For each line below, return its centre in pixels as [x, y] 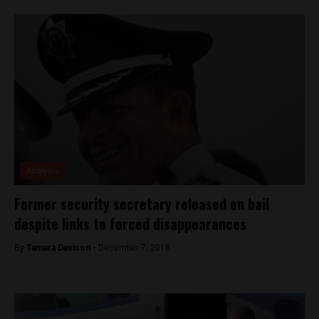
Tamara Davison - [62, 248]
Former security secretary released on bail [142, 204]
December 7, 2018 [134, 248]
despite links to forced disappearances [130, 224]
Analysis [43, 171]
